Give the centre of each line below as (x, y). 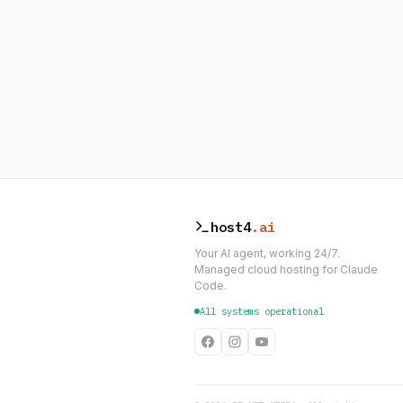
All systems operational (262, 311)
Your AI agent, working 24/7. (267, 253)
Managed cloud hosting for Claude (286, 269)
